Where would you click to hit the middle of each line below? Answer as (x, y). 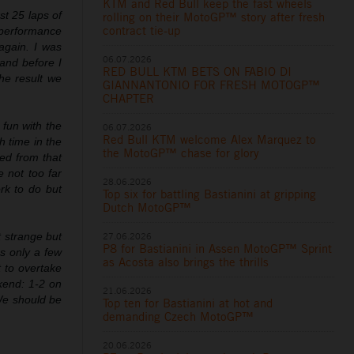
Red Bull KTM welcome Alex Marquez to (210, 140)
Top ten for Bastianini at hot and (188, 303)
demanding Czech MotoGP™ (179, 317)
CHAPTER (129, 99)
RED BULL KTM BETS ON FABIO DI (198, 72)
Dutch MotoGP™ (147, 208)
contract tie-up (142, 31)
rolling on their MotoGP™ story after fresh (214, 17)
